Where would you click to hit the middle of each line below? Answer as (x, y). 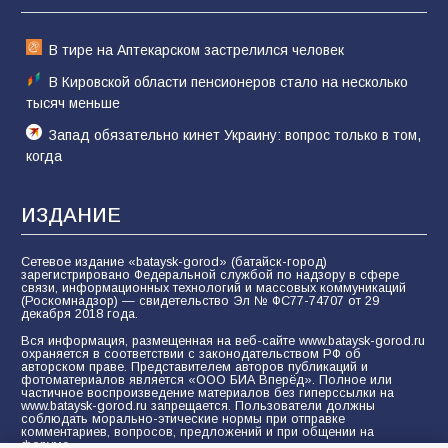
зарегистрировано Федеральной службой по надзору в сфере (210, 274)
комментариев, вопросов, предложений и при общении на (197, 431)
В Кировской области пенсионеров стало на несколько (228, 81)
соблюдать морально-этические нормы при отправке (183, 418)
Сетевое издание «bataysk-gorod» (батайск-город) (174, 261)
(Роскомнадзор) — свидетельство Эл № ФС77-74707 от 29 (200, 300)
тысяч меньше (73, 102)
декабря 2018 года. (79, 313)
